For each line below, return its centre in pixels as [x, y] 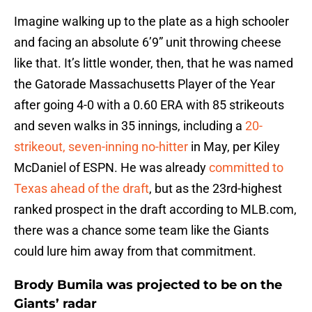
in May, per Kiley [234, 147]
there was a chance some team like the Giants [141, 231]
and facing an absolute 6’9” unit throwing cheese [148, 42]
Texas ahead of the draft [81, 189]
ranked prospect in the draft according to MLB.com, [155, 210]
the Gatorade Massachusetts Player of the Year [145, 84]
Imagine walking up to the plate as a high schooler [151, 22]
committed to [246, 168]
